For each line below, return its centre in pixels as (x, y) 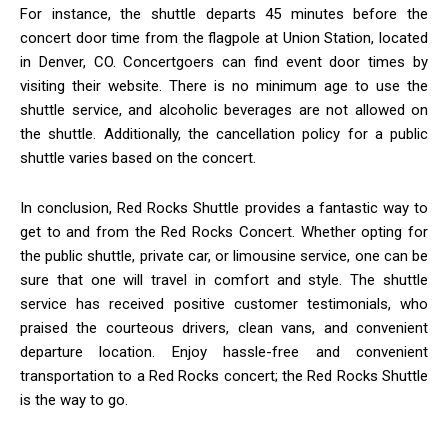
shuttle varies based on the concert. (138, 158)
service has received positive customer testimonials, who (224, 304)
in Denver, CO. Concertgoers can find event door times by (224, 62)
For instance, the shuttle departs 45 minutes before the (224, 14)
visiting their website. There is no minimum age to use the (224, 86)
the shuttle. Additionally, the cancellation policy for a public (224, 134)
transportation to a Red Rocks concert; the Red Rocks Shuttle (224, 376)
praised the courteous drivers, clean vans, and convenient (224, 328)
